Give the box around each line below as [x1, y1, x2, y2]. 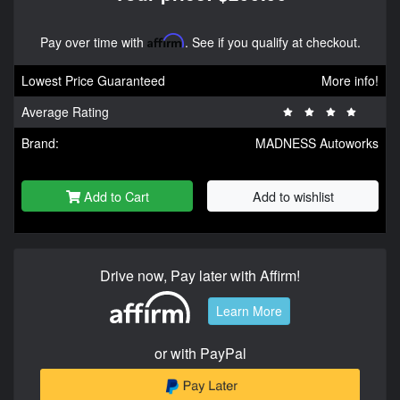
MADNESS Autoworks [255, 134, 379, 153]
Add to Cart [83, 187, 149, 206]
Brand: [21, 134, 59, 153]
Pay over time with [39, 33, 147, 52]
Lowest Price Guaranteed [21, 71, 165, 90]
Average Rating [21, 103, 109, 121]
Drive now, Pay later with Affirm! [100, 265, 300, 287]
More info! [321, 71, 379, 90]
